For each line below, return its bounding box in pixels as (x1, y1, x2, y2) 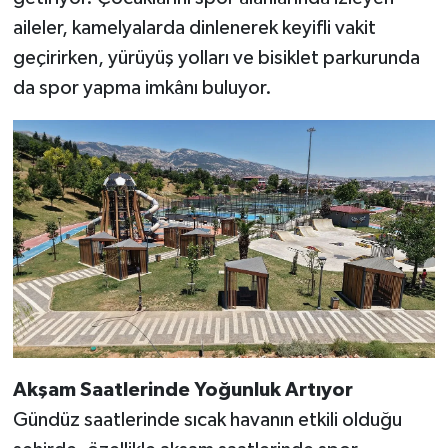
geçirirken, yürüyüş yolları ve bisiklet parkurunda (12, 48, 420, 69)
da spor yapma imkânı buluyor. (12, 78, 272, 99)
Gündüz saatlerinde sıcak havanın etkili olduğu (12, 409, 402, 430)
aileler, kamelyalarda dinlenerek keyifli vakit (12, 18, 376, 39)
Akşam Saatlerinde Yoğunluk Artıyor (12, 379, 353, 400)
